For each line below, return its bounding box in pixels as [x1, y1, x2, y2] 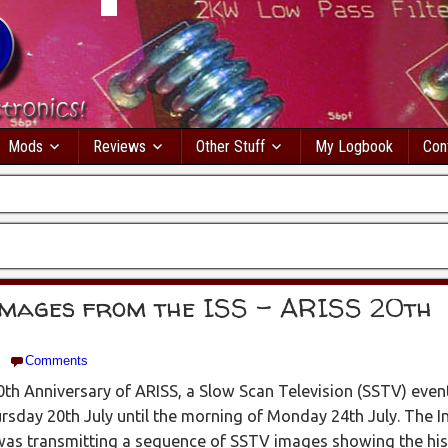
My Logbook [315, 137, 393, 156]
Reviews [93, 137, 146, 156]
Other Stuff [196, 137, 265, 156]
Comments [24, 353, 88, 368]
